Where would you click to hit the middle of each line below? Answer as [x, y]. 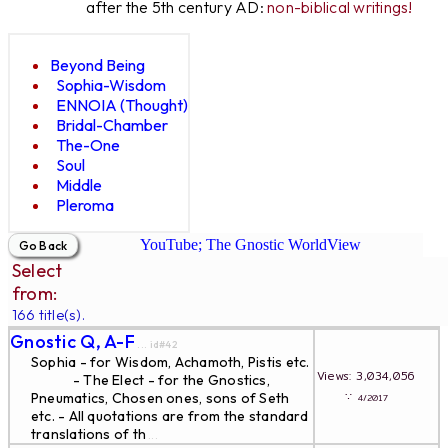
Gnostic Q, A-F [73, 341]
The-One [88, 144]
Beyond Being [97, 64]
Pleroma [85, 204]
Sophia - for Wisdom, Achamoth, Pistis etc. [170, 362]
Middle [79, 184]
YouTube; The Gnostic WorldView [250, 244]
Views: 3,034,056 [376, 376]
